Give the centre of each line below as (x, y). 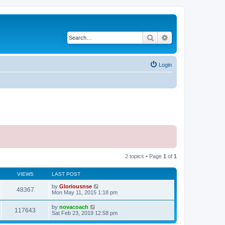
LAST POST (66, 174)
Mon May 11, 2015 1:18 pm (85, 192)
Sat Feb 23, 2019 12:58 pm (85, 213)
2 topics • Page (144, 156)
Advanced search (195, 37)
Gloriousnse (76, 186)
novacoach (74, 207)
